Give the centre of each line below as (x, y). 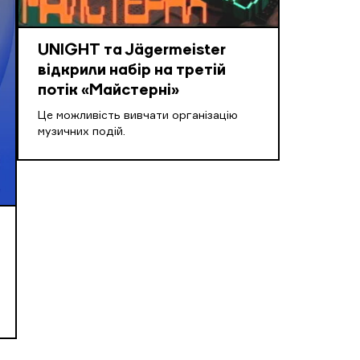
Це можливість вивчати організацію (137, 116)
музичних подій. (81, 132)
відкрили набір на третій (131, 71)
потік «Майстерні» (108, 91)
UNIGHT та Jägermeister (131, 51)
